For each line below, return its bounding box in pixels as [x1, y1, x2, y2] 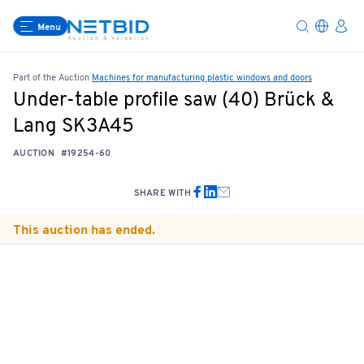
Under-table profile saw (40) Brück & [13, 89, 334, 113]
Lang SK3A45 [13, 115, 134, 139]
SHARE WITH [133, 188, 192, 199]
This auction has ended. [13, 223, 155, 239]
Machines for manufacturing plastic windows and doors [92, 72, 312, 84]
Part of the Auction [13, 72, 92, 84]
